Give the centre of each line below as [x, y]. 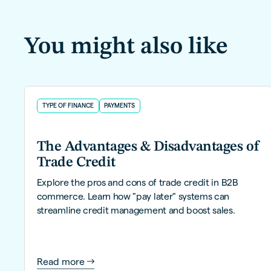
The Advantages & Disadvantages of [148, 147]
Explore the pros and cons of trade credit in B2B [137, 182]
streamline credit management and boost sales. [136, 210]
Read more [60, 261]
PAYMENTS [120, 105]
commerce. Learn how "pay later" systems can [133, 196]
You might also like [126, 47]
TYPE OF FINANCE [68, 105]
